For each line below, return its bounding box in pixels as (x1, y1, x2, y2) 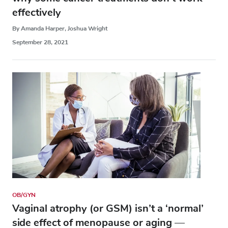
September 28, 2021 (12, 38, 68, 46)
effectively (12, 5, 61, 19)
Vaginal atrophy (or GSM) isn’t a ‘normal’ (12, 202, 204, 216)
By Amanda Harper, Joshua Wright (12, 24, 107, 33)
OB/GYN (12, 191, 36, 199)
